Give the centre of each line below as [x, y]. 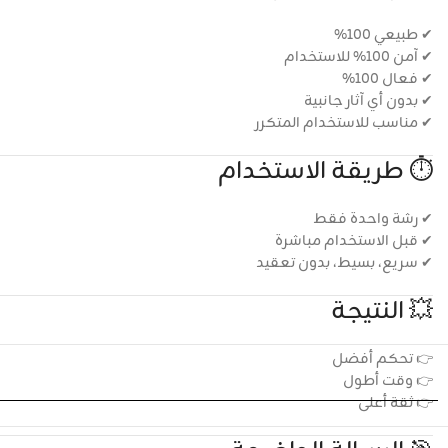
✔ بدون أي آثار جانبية [368, 101]
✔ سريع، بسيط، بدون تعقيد [344, 263]
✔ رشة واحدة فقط [373, 219]
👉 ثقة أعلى [395, 403]
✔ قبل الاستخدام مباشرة [354, 241]
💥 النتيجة [382, 312]
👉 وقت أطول [388, 381]
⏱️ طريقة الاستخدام [325, 172]
